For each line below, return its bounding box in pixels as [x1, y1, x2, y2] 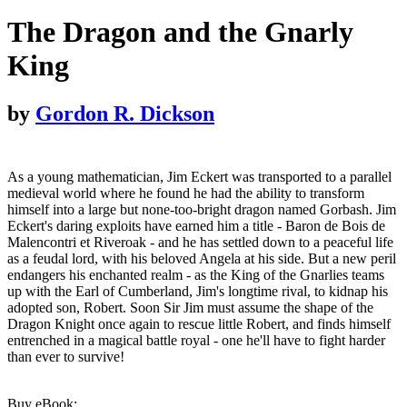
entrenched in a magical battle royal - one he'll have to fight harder [7, 333, 385, 349]
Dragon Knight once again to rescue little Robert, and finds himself [7, 316, 391, 333]
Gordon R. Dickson [35, 102, 214, 126]
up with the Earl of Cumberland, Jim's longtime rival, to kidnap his [7, 283, 388, 300]
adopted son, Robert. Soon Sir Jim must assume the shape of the [7, 300, 373, 316]
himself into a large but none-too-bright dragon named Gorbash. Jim [7, 202, 396, 218]
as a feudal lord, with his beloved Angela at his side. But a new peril [7, 251, 396, 267]
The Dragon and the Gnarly [7, 15, 353, 48]
